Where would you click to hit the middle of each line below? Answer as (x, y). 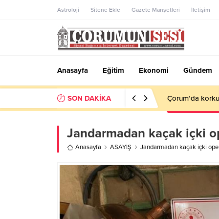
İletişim (201, 10)
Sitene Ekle (105, 10)
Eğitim (113, 70)
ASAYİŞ (121, 147)
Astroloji (68, 10)
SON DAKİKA (89, 98)
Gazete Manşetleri (156, 10)
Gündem (198, 70)
